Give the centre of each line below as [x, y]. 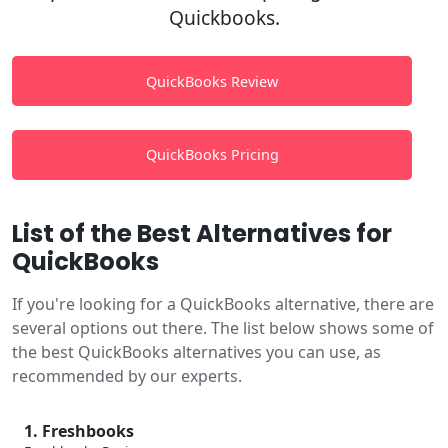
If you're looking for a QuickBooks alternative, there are [223, 303]
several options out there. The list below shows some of [223, 327]
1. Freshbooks [79, 430]
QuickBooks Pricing [212, 155]
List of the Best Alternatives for [202, 233]
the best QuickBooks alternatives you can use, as [196, 351]
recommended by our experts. [127, 375]
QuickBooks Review [212, 81]
